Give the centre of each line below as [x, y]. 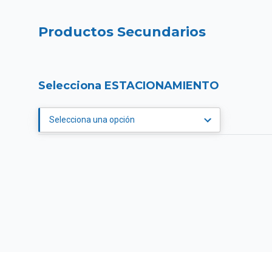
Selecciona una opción [92, 119]
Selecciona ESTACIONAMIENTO [129, 85]
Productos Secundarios [122, 32]
